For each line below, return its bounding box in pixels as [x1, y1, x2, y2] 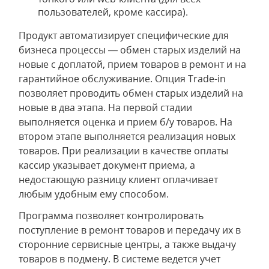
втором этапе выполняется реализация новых [19, 130, 235, 143]
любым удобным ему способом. [19, 187, 169, 201]
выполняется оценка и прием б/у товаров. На [19, 115, 232, 128]
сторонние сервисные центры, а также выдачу [19, 238, 236, 251]
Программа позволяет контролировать [19, 209, 204, 222]
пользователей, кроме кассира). [38, 5, 188, 19]
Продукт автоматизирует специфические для [19, 29, 229, 42]
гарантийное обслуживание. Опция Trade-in [19, 72, 226, 85]
